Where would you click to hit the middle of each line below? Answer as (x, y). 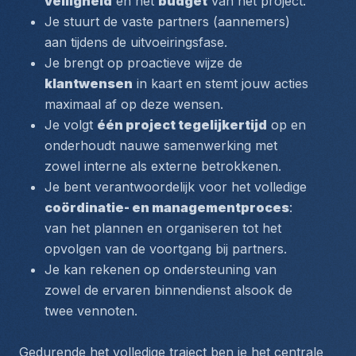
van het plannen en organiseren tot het (163, 228)
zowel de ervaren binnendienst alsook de (168, 290)
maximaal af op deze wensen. (134, 104)
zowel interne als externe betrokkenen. (163, 166)
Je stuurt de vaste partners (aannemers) (167, 21)
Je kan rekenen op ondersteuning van (161, 269)
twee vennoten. (93, 311)
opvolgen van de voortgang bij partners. (166, 249)
